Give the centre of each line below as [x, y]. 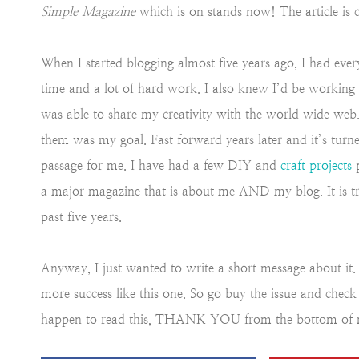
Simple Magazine [88, 11]
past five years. [81, 216]
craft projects [316, 165]
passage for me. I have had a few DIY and [161, 165]
